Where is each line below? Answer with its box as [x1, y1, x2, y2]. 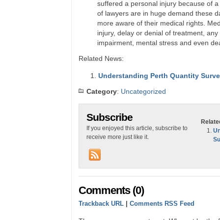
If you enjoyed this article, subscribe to [86, 125, 188, 132]
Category [86, 87, 117, 95]
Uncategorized [121, 87, 166, 95]
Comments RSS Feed [130, 200, 194, 207]
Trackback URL [79, 200, 124, 207]
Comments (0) [79, 184, 144, 196]
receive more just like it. [86, 134, 149, 140]
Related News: [79, 55, 124, 62]
